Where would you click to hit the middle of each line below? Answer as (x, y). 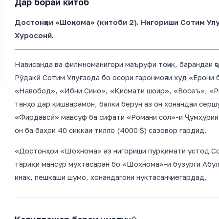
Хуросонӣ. (34, 35)
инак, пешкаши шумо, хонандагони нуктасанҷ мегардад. (110, 177)
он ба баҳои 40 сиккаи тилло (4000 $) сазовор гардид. (110, 130)
